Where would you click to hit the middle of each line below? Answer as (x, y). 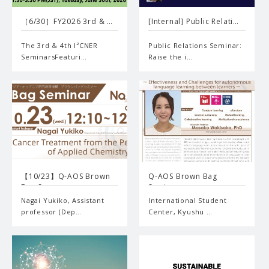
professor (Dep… (52, 212)
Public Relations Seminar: (195, 45)
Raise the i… (171, 56)
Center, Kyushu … (180, 212)
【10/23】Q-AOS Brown (66, 177)
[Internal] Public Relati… (194, 21)
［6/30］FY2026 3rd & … (67, 21)
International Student (188, 201)
